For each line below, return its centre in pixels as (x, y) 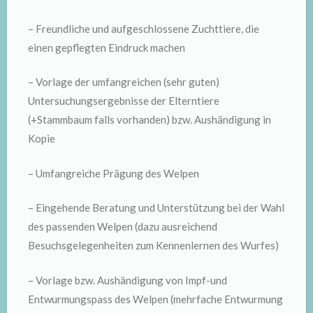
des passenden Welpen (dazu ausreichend (123, 226)
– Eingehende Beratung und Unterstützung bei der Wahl (156, 208)
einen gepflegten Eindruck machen (107, 47)
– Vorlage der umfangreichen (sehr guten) (124, 82)
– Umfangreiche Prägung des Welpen (114, 173)
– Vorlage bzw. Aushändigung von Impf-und (128, 280)
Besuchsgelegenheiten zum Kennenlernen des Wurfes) (153, 245)
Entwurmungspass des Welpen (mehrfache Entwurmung (155, 299)
